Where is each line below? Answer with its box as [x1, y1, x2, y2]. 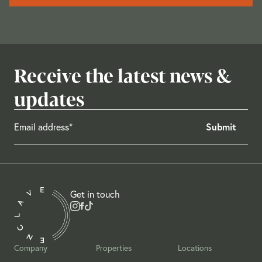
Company [14, 242, 47, 253]
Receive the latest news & [14, 60, 231, 88]
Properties [96, 242, 132, 253]
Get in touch [70, 187, 120, 200]
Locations [178, 242, 212, 253]
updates [14, 84, 84, 111]
